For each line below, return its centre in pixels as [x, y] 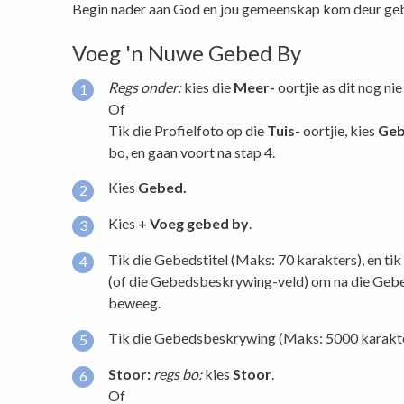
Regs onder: [145, 87]
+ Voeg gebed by [193, 223]
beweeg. [134, 302]
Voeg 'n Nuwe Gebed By [187, 53]
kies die [207, 87]
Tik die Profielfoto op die [188, 130]
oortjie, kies [339, 130]
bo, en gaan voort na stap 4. [192, 151]
